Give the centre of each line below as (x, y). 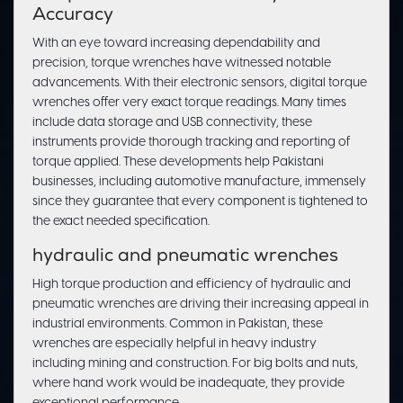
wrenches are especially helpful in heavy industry (175, 345)
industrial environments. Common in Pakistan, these (178, 325)
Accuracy (73, 17)
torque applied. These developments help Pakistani (178, 163)
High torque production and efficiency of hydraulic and (192, 285)
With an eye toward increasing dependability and (176, 44)
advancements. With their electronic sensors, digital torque (200, 84)
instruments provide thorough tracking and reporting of (192, 143)
